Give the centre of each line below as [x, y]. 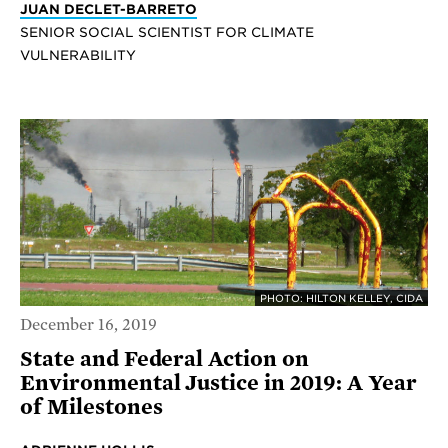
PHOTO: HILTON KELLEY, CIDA [341, 297]
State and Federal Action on [164, 359]
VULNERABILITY [78, 54]
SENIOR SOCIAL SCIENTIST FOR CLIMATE [167, 31]
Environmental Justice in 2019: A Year [218, 383]
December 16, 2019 [88, 325]
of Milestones [91, 407]
